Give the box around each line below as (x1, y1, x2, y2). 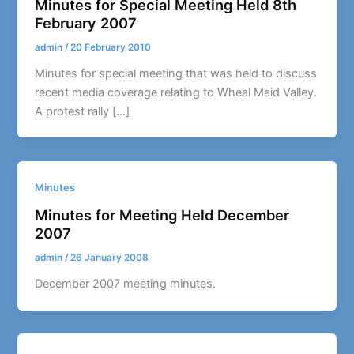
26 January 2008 (70, 252, 149, 264)
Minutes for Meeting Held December (35, 206, 290, 224)
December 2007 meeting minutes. (35, 276, 217, 291)
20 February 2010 (70, 41, 152, 53)
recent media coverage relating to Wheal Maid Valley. (35, 85, 318, 100)
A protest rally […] (35, 104, 130, 119)
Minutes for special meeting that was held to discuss (35, 66, 318, 81)
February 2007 (35, 13, 137, 32)
